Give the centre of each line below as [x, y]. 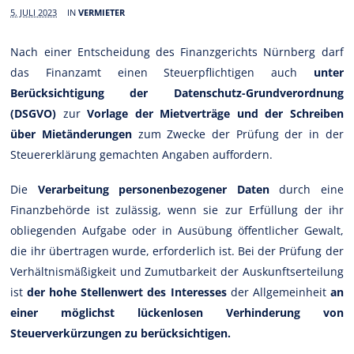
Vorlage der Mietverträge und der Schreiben [215, 113]
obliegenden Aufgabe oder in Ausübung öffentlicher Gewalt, [177, 230]
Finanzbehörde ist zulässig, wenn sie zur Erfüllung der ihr [177, 209]
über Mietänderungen [74, 134]
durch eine [306, 189]
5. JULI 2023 [34, 12]
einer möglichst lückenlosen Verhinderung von [177, 312]
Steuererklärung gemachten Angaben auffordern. [142, 154]
